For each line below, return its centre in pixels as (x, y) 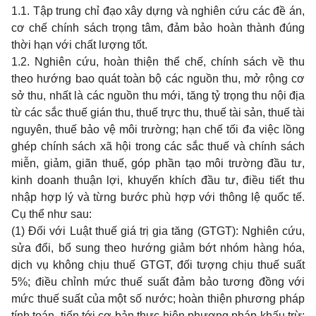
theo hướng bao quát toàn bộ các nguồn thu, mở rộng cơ (158, 79)
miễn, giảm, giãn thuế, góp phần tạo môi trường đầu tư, (158, 163)
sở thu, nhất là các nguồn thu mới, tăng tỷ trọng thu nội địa (158, 96)
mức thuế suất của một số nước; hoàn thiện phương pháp (158, 299)
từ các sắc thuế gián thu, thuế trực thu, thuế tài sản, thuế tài (158, 113)
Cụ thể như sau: (51, 214)
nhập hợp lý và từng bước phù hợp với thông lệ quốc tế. (158, 197)
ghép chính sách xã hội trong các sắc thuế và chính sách (158, 146)
